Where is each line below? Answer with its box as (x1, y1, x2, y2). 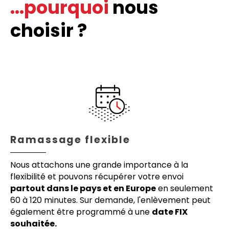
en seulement (156, 182, 213, 194)
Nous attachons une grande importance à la (10, 158, 188, 171)
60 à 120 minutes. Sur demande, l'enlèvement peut (10, 194, 211, 206)
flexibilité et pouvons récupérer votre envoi (10, 170, 184, 182)
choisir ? (10, 17, 87, 43)
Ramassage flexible (10, 132, 130, 147)
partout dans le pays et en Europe (10, 182, 156, 194)
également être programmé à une (10, 205, 152, 218)
